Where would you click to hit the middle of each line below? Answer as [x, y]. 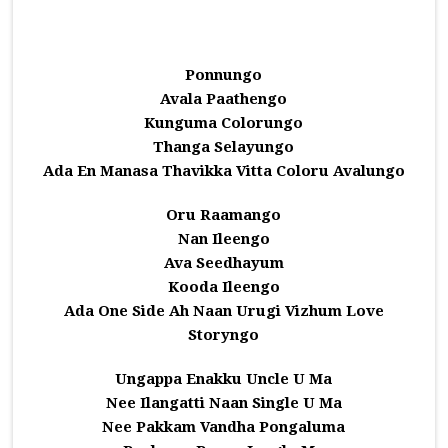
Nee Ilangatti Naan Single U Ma [223, 403]
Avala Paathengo [224, 99]
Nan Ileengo [223, 239]
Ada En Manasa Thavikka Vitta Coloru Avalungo [223, 171]
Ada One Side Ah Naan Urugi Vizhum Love [223, 311]
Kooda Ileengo [223, 287]
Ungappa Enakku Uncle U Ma [224, 379]
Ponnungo [224, 75]
